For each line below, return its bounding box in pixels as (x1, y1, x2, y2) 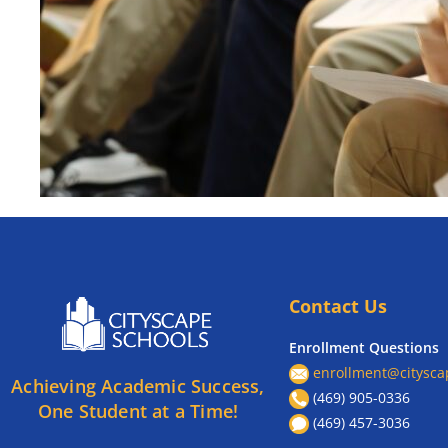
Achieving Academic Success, (11, 373, 265, 398)
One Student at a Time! (37, 398, 239, 423)
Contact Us (288, 294, 387, 318)
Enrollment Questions (288, 338, 439, 357)
